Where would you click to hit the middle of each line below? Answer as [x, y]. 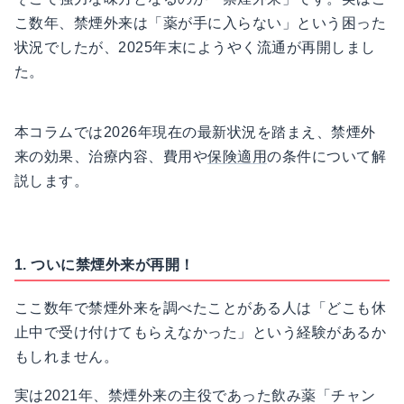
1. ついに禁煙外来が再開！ [105, 265]
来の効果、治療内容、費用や [111, 157]
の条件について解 [327, 157]
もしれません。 [67, 357]
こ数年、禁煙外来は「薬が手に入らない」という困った [200, 23]
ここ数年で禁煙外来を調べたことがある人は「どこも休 [200, 308]
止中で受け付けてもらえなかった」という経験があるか [200, 333]
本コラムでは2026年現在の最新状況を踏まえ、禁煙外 [195, 133]
